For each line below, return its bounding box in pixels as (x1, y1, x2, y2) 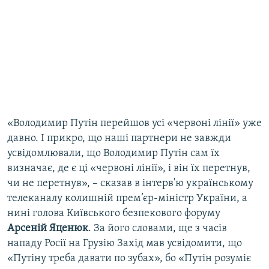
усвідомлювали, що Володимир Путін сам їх (7, 148, 220, 160)
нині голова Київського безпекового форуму (7, 208, 220, 220)
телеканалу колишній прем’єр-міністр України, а (7, 193, 247, 205)
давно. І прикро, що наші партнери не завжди (7, 133, 231, 145)
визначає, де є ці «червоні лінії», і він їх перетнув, (7, 163, 250, 175)
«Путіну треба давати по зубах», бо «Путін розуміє (7, 253, 251, 265)
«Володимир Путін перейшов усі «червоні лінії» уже (7, 118, 262, 130)
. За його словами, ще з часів (88, 223, 227, 235)
